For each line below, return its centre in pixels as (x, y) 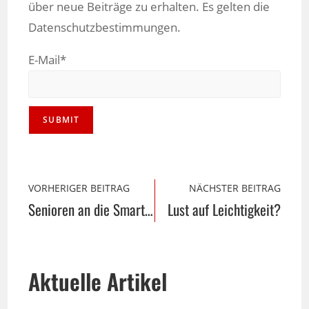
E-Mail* (48, 60)
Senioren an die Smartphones (149, 209)
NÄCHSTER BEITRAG (235, 188)
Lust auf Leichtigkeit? (224, 209)
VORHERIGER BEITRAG (79, 188)
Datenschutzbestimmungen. (105, 28)
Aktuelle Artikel (98, 281)
